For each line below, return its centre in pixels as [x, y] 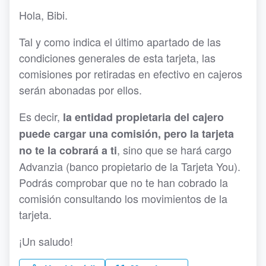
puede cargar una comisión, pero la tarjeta [126, 134]
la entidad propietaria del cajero [143, 117]
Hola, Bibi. [43, 15]
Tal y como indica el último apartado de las [120, 42]
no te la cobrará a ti [68, 150]
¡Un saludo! [46, 241]
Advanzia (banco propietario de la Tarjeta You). [130, 166]
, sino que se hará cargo [174, 150]
